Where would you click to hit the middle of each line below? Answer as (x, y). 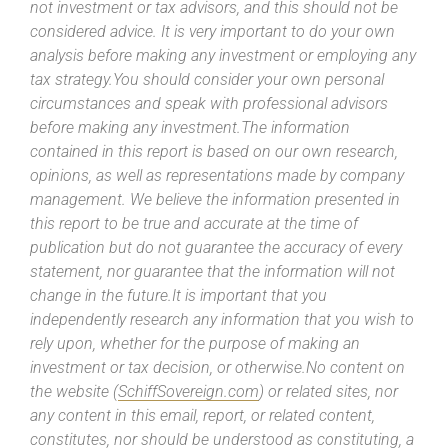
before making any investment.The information (190, 128)
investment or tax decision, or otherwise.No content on (217, 368)
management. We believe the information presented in (215, 200)
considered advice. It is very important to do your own (212, 32)
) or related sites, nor (328, 392)
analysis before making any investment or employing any (223, 56)
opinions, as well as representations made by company (217, 176)
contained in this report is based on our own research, (214, 152)
